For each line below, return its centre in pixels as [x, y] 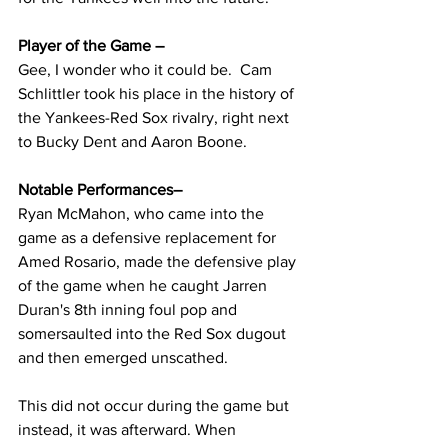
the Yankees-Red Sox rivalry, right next [155, 117]
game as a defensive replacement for [149, 237]
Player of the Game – [93, 45]
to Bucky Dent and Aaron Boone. [132, 141]
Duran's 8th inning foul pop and [129, 309]
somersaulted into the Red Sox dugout [154, 333]
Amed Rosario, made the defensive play [159, 261]
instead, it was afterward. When [129, 429]
